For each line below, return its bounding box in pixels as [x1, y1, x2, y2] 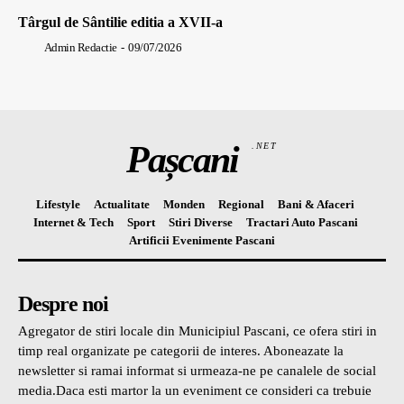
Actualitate [94, 197, 150, 212]
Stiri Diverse [168, 216, 233, 230]
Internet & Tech [32, 216, 114, 230]
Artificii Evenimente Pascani [129, 234, 275, 248]
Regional [218, 197, 264, 212]
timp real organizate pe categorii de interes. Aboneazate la [18, 344, 344, 359]
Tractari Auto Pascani [245, 216, 358, 230]
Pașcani [125, 139, 238, 181]
